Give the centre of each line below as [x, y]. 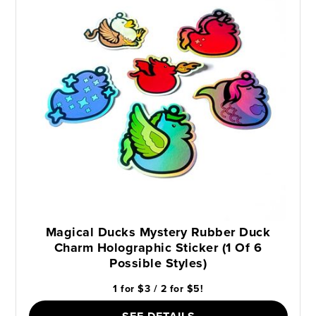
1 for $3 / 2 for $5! [158, 288]
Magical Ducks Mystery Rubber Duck [158, 232]
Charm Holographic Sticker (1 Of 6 [158, 247]
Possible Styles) [158, 263]
